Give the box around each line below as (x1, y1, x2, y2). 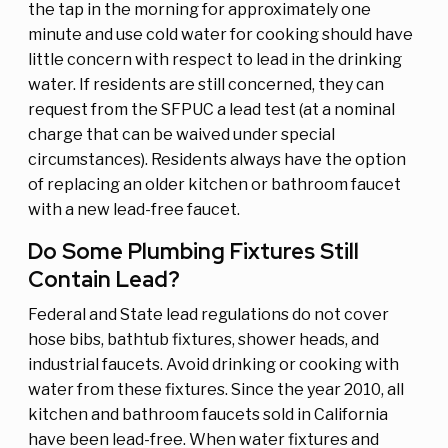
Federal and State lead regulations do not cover (28, 305, 389, 325)
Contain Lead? (28, 265, 180, 295)
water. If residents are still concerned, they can (28, 75, 384, 95)
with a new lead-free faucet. (28, 200, 240, 220)
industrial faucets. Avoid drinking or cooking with (28, 355, 399, 375)
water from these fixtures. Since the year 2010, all (28, 380, 404, 400)
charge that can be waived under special (28, 125, 335, 145)
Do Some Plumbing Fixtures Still (28, 237, 359, 267)
